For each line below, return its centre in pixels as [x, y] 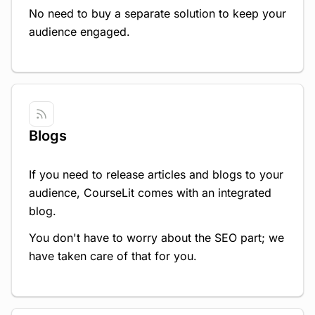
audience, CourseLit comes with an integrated [150, 193]
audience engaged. [79, 32]
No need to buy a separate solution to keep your [157, 13]
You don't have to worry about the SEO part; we [156, 238]
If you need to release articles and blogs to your [156, 174]
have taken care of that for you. [113, 256]
